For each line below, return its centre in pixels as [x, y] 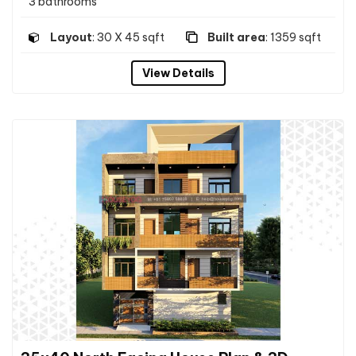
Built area [236, 37]
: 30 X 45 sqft [128, 37]
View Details [178, 73]
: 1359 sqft [293, 37]
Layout [71, 37]
